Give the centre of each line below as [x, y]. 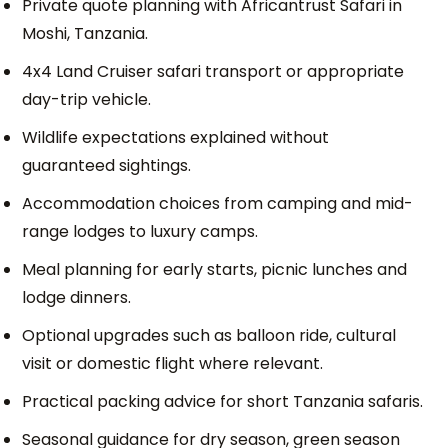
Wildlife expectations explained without [176, 137]
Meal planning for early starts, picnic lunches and [215, 269]
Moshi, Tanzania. [85, 33]
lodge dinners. [77, 297]
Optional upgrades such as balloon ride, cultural [209, 335]
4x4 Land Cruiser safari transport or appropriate [213, 71]
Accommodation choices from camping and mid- [218, 203]
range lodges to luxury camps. [140, 231]
